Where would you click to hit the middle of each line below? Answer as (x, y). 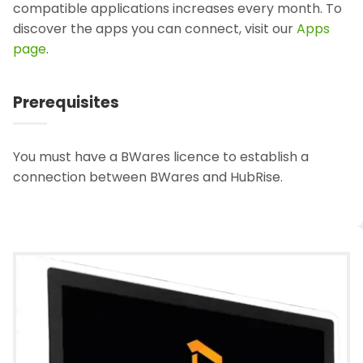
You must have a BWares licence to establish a (161, 157)
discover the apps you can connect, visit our (155, 29)
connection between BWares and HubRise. (148, 177)
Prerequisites (66, 103)
